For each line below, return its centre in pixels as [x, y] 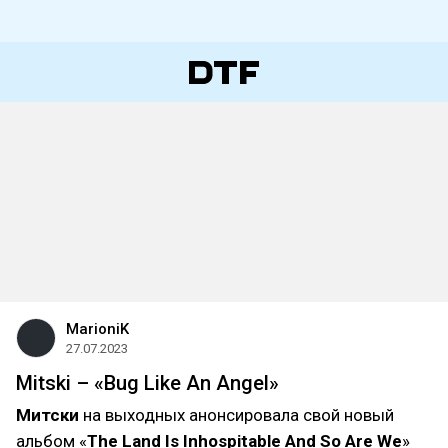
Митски [47, 415]
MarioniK [97, 329]
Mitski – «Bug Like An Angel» [147, 383]
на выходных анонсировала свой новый [236, 415]
